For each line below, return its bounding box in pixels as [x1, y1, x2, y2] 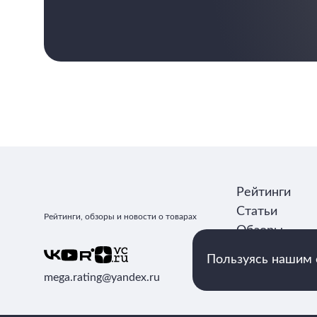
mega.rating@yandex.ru [44, 272, 160, 283]
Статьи [236, 205, 277, 218]
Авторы [236, 243, 281, 256]
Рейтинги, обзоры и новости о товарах [44, 212, 197, 221]
